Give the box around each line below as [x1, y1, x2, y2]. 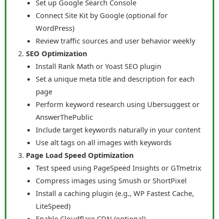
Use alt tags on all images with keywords [36, 137, 172, 147]
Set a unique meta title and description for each [36, 73, 195, 84]
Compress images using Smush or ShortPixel [36, 175, 187, 185]
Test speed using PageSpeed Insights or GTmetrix [36, 162, 201, 173]
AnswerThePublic [36, 111, 93, 122]
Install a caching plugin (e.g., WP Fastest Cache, [36, 188, 194, 198]
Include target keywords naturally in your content [36, 124, 200, 134]
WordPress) [36, 22, 74, 33]
